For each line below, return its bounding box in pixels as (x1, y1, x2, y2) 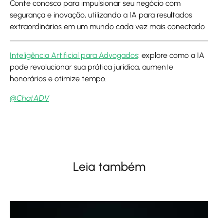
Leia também (73, 159, 145, 174)
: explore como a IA (138, 51, 204, 60)
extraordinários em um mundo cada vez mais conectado (10, 22, 205, 31)
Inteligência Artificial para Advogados (10, 51, 138, 60)
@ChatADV (10, 93, 49, 103)
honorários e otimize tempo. (10, 74, 107, 83)
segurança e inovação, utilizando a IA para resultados (10, 10, 192, 19)
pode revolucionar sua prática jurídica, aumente (10, 62, 173, 72)
